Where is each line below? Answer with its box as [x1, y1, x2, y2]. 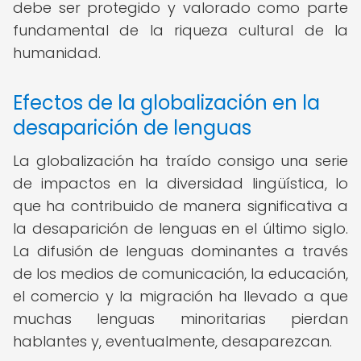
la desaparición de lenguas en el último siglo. [13, 218, 348, 239]
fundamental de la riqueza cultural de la [13, 20, 348, 40]
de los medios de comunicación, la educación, [13, 263, 348, 284]
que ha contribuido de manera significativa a [13, 196, 348, 216]
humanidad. [13, 43, 101, 63]
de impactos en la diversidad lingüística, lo [13, 173, 348, 193]
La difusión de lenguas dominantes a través [13, 241, 348, 261]
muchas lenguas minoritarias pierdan [13, 309, 348, 329]
